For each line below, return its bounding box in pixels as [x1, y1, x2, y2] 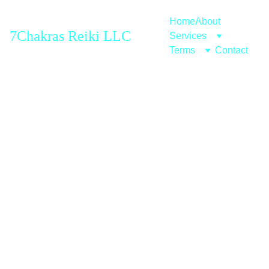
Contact [215, 45, 248, 55]
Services [169, 31, 207, 41]
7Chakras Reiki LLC [10, 28, 131, 44]
